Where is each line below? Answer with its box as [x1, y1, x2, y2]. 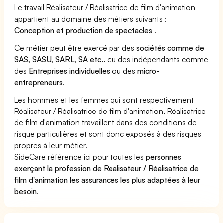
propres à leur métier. [14, 140, 88, 150]
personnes [146, 151, 182, 162]
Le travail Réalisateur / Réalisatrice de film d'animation [14, 2, 196, 12]
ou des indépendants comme [105, 54, 209, 64]
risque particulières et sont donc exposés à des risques [14, 128, 202, 139]
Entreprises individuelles [29, 65, 111, 76]
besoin [14, 186, 37, 196]
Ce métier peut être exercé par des [14, 42, 137, 53]
